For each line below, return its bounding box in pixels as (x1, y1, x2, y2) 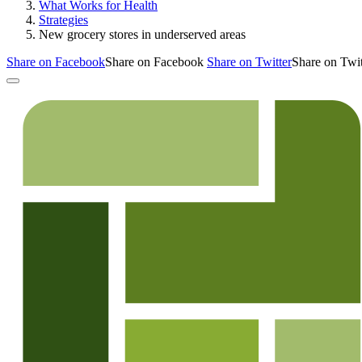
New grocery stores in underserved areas (39, 27, 246, 41)
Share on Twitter (207, 54, 292, 69)
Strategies (39, 12, 88, 27)
